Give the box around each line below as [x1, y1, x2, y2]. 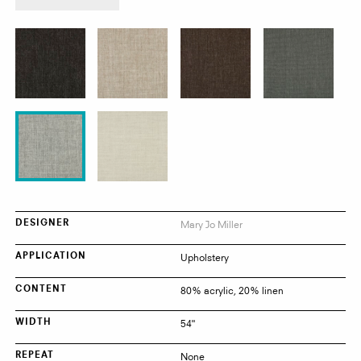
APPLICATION [15, 252, 86, 262]
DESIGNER [15, 219, 69, 229]
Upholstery [180, 251, 229, 264]
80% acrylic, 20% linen [180, 284, 284, 297]
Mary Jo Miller [180, 218, 243, 231]
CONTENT [15, 285, 67, 295]
